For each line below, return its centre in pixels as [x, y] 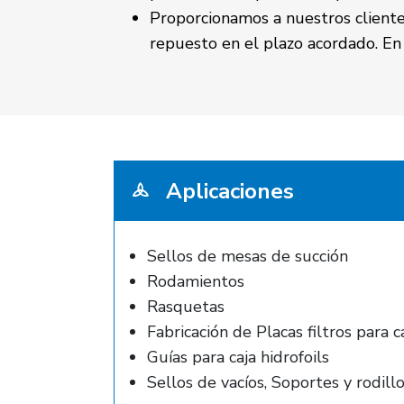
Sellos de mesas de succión [248, 256]
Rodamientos [196, 281]
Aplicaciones [227, 191]
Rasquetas [186, 307]
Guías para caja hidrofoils [238, 357]
